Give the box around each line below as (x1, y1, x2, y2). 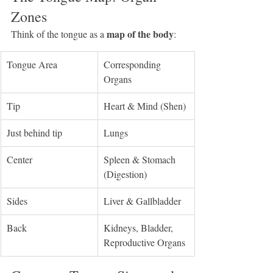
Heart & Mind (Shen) (104, 99, 186, 112)
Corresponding (104, 58, 163, 71)
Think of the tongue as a (11, 27, 107, 40)
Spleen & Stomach (104, 153, 178, 166)
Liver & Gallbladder (104, 194, 181, 207)
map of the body (107, 27, 174, 41)
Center (7, 153, 32, 166)
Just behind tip (7, 126, 62, 139)
